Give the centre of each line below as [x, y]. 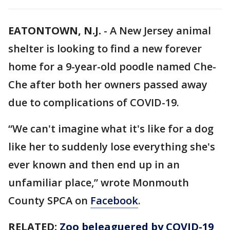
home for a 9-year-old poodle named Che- [112, 66]
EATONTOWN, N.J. [55, 31]
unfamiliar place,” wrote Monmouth [99, 183]
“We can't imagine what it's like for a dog [111, 129]
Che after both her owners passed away [108, 84]
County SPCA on [49, 200]
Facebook [114, 200]
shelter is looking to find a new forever [105, 49]
